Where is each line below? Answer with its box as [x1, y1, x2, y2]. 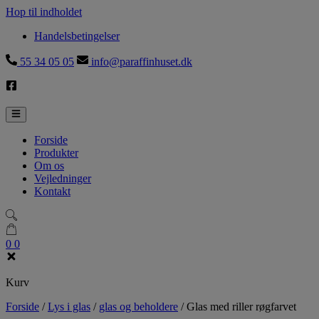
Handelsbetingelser [34, 30, 120, 42]
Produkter [34, 147, 78, 159]
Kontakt [34, 185, 70, 198]
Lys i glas [48, 300, 90, 313]
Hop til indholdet [6, 6, 82, 18]
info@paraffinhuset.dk [88, 56, 192, 68]
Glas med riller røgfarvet [187, 300, 296, 313]
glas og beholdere [99, 300, 178, 313]
